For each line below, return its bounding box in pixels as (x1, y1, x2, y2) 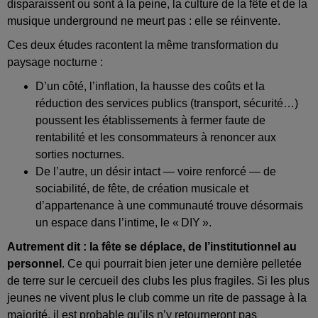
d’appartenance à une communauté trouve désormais (35, 199, 303, 212)
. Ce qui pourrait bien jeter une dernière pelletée (62, 258, 302, 270)
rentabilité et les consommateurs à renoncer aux (35, 131, 276, 144)
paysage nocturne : (7, 56, 103, 69)
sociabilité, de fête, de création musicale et (35, 182, 248, 195)
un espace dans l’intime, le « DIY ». (35, 216, 212, 229)
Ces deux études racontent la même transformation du (7, 39, 278, 52)
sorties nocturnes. (35, 148, 124, 161)
